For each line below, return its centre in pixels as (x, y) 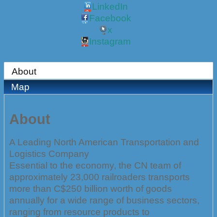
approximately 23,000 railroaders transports (100, 177)
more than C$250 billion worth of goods (91, 188)
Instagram (110, 41)
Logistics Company (49, 154)
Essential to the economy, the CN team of (95, 165)
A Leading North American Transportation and (104, 142)
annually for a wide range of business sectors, (104, 200)
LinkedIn (110, 6)
